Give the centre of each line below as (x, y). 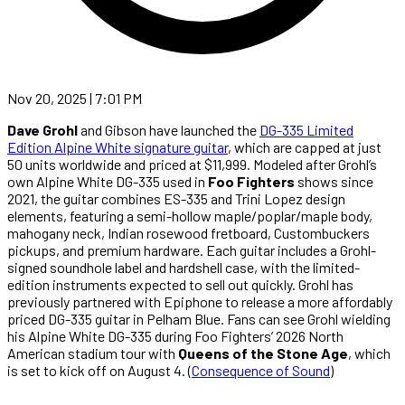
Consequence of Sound (261, 370)
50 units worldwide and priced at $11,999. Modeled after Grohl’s (192, 164)
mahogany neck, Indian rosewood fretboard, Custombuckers (188, 232)
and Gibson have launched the (169, 129)
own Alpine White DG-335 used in (108, 181)
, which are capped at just (305, 146)
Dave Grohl (42, 129)
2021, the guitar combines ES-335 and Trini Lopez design (176, 198)
